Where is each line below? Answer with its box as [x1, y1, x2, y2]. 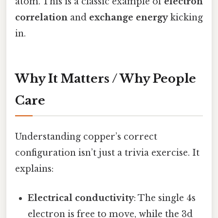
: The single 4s [134, 192, 196, 203]
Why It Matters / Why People [15, 72, 196, 86]
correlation [15, 12, 68, 23]
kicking [168, 12, 203, 23]
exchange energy [89, 12, 168, 23]
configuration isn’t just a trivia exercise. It [15, 147, 200, 159]
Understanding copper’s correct [15, 131, 157, 143]
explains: [15, 163, 54, 175]
